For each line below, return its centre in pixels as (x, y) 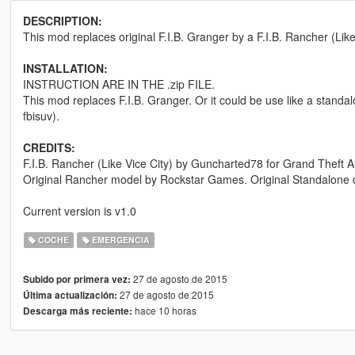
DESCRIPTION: (62, 21)
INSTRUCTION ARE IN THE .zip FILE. (118, 84)
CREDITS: (49, 148)
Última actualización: (70, 296)
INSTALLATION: (65, 69)
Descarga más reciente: (77, 311)
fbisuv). (41, 116)
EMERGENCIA (119, 240)
